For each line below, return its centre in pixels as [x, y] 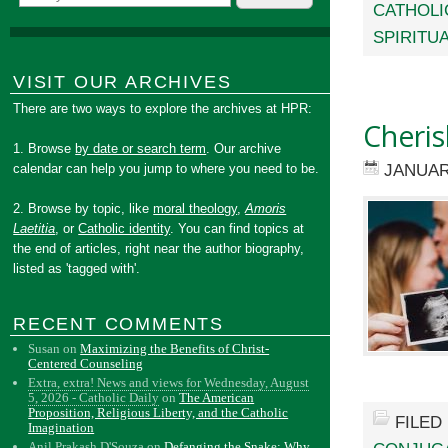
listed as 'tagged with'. [77, 268]
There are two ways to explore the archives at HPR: [163, 108]
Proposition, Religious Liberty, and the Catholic [158, 412]
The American [217, 397]
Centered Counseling [86, 363]
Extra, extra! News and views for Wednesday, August [169, 382]
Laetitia [34, 228]
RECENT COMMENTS [118, 324]
